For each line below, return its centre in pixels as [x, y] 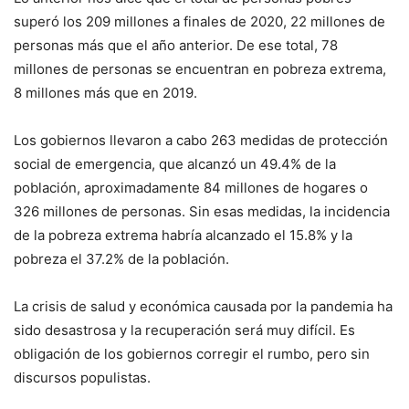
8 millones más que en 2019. [105, 92]
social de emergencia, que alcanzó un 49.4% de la [175, 163]
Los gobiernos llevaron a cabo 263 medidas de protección [201, 140]
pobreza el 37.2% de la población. [121, 258]
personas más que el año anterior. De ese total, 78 [176, 45]
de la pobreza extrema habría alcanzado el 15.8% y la [183, 235]
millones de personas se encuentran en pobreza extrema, [200, 68]
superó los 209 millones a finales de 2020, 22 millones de [199, 21]
